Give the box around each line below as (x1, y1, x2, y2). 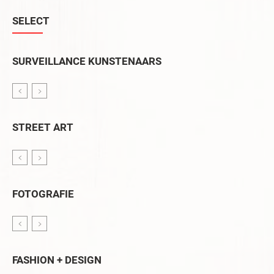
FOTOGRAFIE (12, 187, 74, 200)
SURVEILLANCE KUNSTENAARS (12, 55, 161, 67)
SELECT (12, 15, 50, 27)
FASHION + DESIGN (12, 254, 102, 267)
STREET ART (12, 121, 73, 134)
